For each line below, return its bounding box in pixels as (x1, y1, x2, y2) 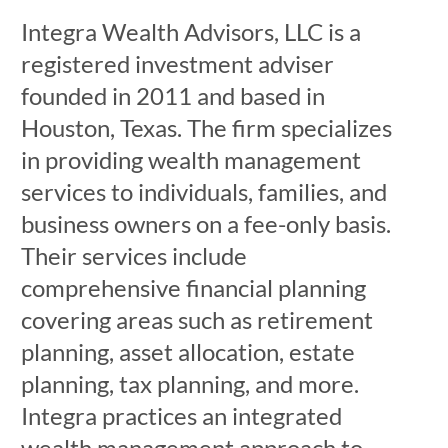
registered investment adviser (20, 49, 334, 78)
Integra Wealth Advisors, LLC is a (20, 17, 361, 46)
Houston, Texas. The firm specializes (20, 113, 392, 142)
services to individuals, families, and (20, 177, 387, 206)
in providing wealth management (20, 145, 361, 174)
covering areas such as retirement (20, 305, 373, 334)
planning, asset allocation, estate (20, 337, 355, 366)
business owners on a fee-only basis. (20, 209, 391, 238)
